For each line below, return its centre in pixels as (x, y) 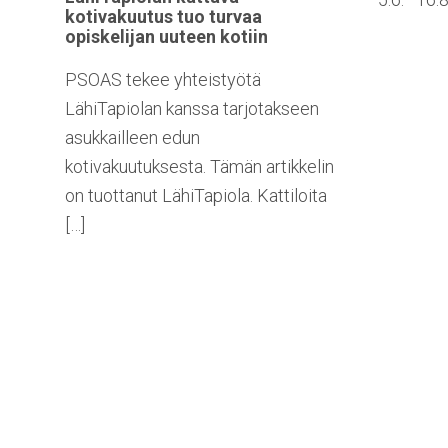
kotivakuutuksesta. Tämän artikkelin (199, 167)
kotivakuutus (119, 17)
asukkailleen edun (132, 138)
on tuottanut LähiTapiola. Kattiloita (196, 196)
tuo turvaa (217, 17)
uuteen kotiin (211, 37)
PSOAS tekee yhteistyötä (163, 80)
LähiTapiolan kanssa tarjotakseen (192, 109)
